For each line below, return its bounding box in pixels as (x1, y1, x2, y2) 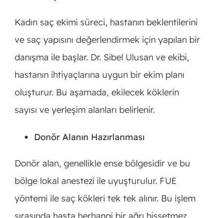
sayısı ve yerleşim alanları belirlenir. (14, 104, 155, 116)
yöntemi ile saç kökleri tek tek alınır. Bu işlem (14, 193, 196, 204)
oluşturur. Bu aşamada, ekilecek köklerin (14, 87, 179, 98)
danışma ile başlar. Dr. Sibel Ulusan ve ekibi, (14, 52, 189, 63)
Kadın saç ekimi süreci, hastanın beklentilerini (14, 17, 198, 28)
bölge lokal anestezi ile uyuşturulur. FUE (14, 175, 177, 187)
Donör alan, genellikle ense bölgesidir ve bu (14, 158, 190, 169)
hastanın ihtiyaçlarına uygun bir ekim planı (14, 69, 184, 81)
